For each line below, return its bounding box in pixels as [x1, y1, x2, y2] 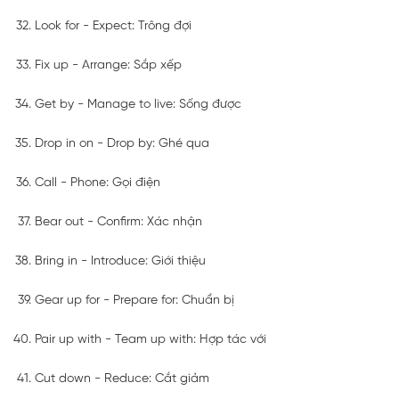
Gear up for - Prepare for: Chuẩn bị [35, 293, 234, 307]
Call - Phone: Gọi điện [35, 175, 160, 190]
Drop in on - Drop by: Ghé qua [35, 136, 209, 151]
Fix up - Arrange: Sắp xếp [35, 58, 182, 72]
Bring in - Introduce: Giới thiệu [35, 254, 206, 268]
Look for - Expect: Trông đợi [35, 19, 191, 33]
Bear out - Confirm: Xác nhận [35, 215, 202, 229]
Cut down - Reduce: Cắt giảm [35, 371, 209, 386]
